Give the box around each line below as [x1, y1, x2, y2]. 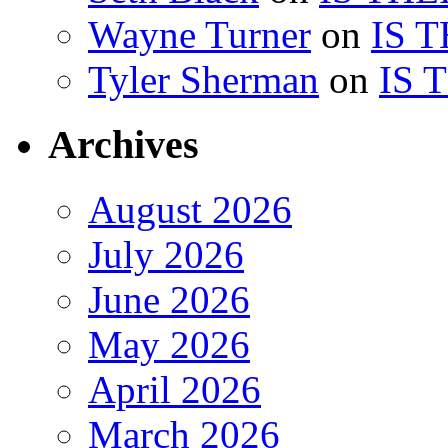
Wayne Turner [88, 13, 311, 57]
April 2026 [88, 367, 261, 411]
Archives [48, 122, 199, 168]
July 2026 [88, 232, 244, 276]
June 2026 [88, 277, 250, 321]
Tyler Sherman [88, 58, 319, 102]
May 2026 [88, 322, 250, 366]
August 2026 [88, 187, 292, 231]
